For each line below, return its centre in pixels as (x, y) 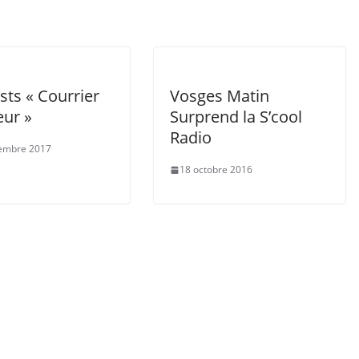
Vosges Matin (220, 96)
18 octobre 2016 (216, 170)
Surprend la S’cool (236, 117)
